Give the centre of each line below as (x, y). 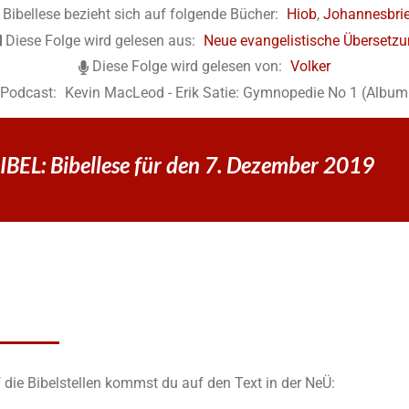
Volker (310, 67)
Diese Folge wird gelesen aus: (100, 40)
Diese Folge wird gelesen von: (187, 67)
